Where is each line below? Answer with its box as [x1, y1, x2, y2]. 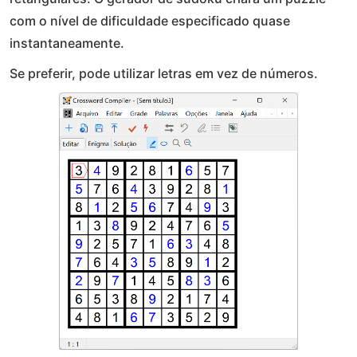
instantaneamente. [10, 35, 124, 52]
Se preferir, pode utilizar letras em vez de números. [10, 65, 318, 82]
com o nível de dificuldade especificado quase [10, 13, 290, 29]
